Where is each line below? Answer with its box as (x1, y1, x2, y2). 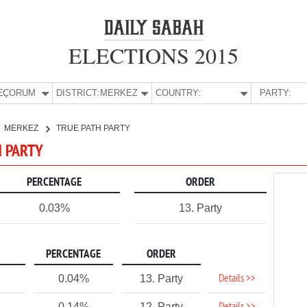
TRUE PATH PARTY (56, 123, 130, 133)
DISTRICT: (56, 88, 100, 98)
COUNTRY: (156, 88, 201, 98)
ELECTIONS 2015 (69, 40, 238, 70)
